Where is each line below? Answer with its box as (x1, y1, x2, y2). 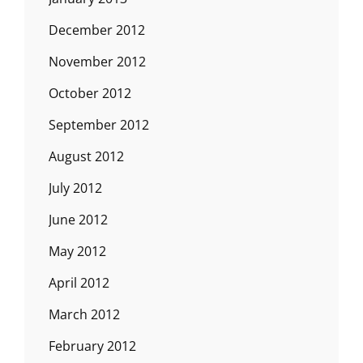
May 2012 (49, 241, 106, 260)
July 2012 (49, 178, 102, 197)
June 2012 (49, 210, 108, 228)
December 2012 (49, 20, 145, 39)
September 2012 (49, 115, 149, 134)
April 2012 (49, 273, 109, 292)
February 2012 (49, 336, 136, 355)
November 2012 (49, 52, 146, 70)
